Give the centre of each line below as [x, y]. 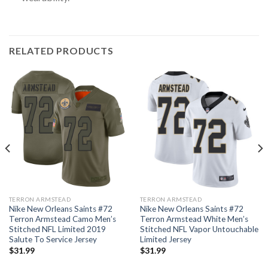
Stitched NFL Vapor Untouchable [199, 229]
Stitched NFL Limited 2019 [57, 229]
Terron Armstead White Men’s [194, 219]
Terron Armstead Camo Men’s [62, 219]
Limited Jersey [165, 240]
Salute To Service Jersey [53, 240]
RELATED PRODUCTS [61, 50]
